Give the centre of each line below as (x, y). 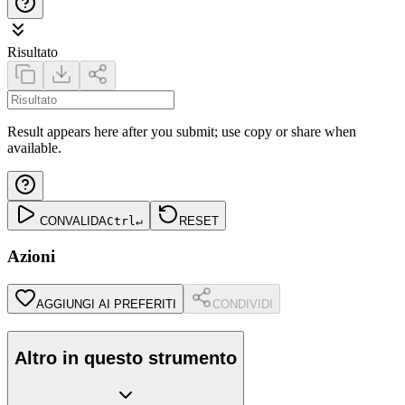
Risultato (33, 52)
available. (34, 147)
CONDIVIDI (243, 305)
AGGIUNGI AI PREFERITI (106, 305)
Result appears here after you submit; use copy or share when (182, 131)
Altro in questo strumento (126, 358)
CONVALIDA (73, 221)
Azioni (31, 257)
